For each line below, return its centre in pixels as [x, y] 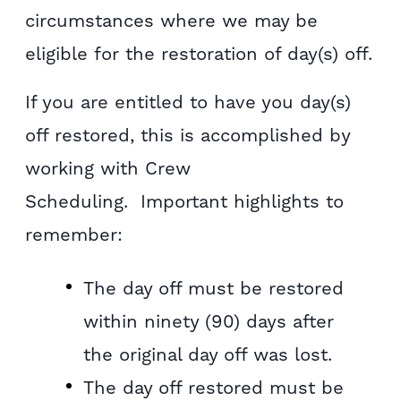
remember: [74, 235]
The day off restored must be [214, 387]
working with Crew [108, 168]
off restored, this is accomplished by [188, 135]
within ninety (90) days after [209, 321]
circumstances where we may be [172, 21]
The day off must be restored [214, 288]
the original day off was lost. [208, 354]
